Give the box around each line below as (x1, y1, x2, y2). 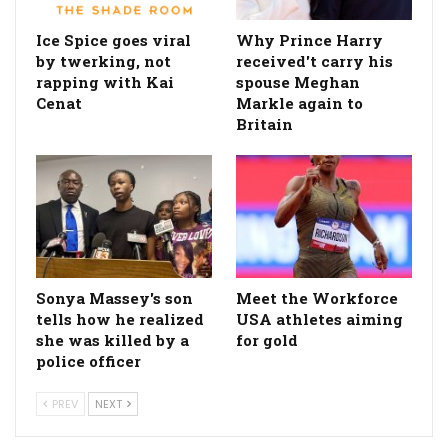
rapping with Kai (36, 71, 174, 92)
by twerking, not (36, 50, 171, 71)
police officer (36, 351, 141, 372)
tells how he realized (36, 309, 204, 330)
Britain (236, 113, 293, 134)
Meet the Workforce (236, 288, 398, 309)
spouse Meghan (236, 71, 360, 92)
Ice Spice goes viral (36, 29, 191, 50)
